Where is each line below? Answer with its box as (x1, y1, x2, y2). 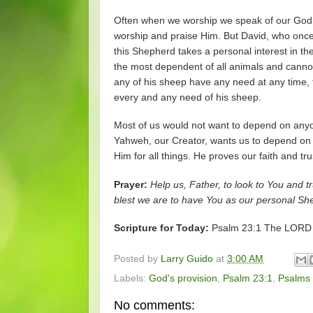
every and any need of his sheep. (114, 92, 261, 103)
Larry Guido (161, 253, 213, 264)
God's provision (149, 272, 217, 284)
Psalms (278, 272, 310, 284)
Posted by (114, 253, 161, 264)
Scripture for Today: (114, 221, 209, 233)
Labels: (114, 272, 149, 284)
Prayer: (114, 178, 150, 190)
